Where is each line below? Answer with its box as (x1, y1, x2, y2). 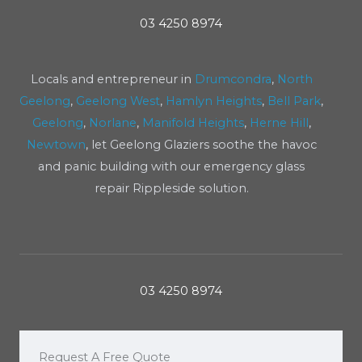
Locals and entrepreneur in (30, 72, 195, 87)
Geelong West (76, 94, 160, 109)
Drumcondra (194, 72, 271, 87)
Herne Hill (249, 116, 309, 131)
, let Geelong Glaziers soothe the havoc (85, 137, 317, 153)
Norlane (88, 116, 137, 131)
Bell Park (267, 94, 321, 109)
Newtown (26, 137, 86, 153)
